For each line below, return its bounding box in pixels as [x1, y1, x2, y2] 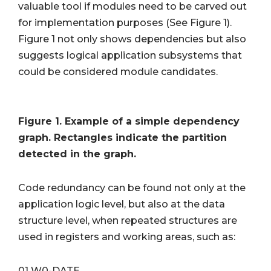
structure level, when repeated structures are [18, 215, 237, 227]
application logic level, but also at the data [18, 198, 225, 211]
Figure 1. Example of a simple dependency [18, 116, 240, 128]
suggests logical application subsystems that [18, 49, 242, 61]
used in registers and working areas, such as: [18, 231, 235, 243]
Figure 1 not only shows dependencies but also [18, 33, 246, 45]
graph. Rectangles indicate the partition [18, 132, 227, 144]
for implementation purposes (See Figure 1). [18, 16, 232, 28]
